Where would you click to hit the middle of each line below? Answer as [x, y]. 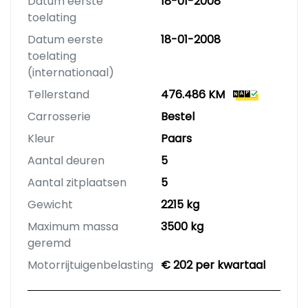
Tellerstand [58, 95]
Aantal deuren [66, 161]
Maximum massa [73, 227]
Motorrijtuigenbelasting [90, 265]
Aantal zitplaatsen [77, 183]
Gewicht [50, 205]
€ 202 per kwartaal [213, 265]
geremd [49, 243]
